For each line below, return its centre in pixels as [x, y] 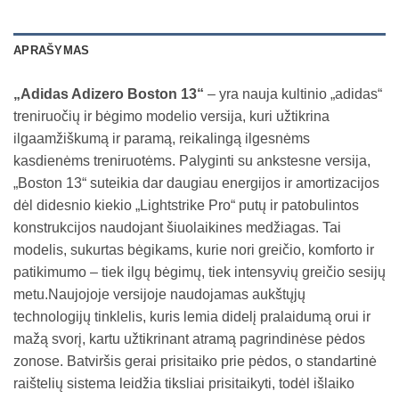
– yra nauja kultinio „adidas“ [293, 94]
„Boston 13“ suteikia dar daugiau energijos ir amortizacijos [196, 183]
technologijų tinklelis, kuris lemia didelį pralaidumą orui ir [192, 316]
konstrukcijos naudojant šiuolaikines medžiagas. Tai [177, 227]
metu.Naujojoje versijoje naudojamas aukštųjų [159, 294]
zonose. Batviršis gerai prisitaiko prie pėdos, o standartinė [195, 361]
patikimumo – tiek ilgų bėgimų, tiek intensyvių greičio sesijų [199, 272]
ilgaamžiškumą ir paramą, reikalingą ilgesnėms [162, 138]
